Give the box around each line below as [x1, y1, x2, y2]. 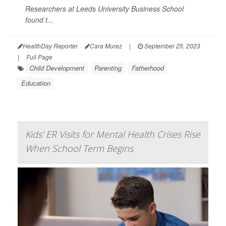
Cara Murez [90, 41, 122, 50]
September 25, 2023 [143, 41, 200, 50]
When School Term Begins [25, 142, 133, 154]
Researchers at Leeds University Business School [25, 4, 184, 14]
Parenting [94, 63, 122, 73]
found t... [25, 15, 53, 25]
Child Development [29, 63, 84, 73]
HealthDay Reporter [23, 41, 78, 50]
